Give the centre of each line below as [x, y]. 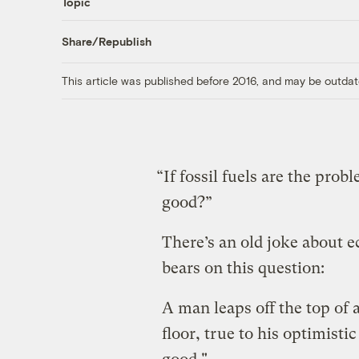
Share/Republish [106, 42]
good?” [187, 202]
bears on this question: [243, 268]
